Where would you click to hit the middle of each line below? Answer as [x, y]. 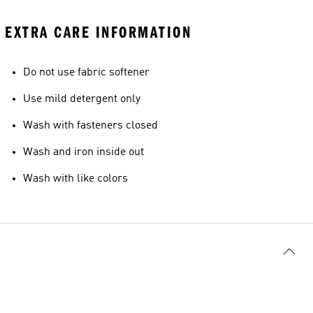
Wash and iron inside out [83, 152]
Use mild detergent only [82, 99]
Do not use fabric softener [86, 73]
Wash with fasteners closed [90, 126]
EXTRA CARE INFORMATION [98, 32]
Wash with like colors [75, 179]
